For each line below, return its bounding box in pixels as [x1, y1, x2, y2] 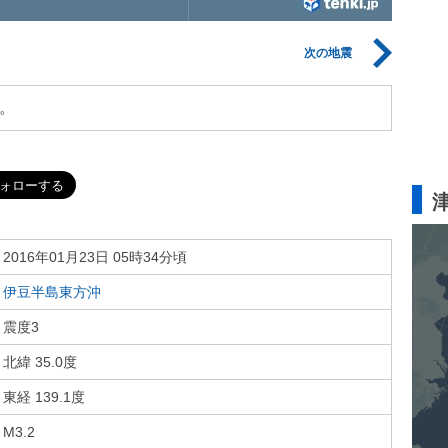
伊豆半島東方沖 [3, 284, 101, 300]
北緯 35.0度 [3, 354, 77, 370]
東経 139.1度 [3, 389, 85, 405]
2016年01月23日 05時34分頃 [3, 249, 187, 265]
